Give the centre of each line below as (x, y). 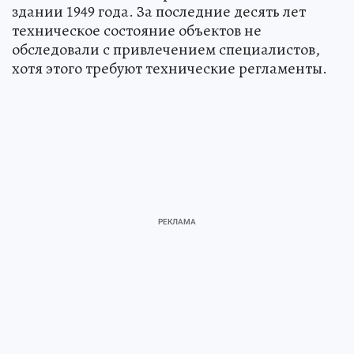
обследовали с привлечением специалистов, (166, 50)
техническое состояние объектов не (137, 31)
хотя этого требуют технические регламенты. (169, 69)
